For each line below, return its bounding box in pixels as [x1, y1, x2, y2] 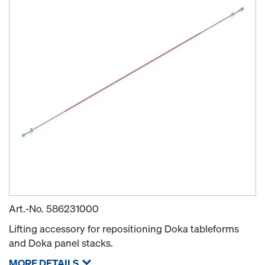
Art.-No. [9, 202, 46, 216]
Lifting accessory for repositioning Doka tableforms [9, 222, 239, 236]
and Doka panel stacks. [9, 236, 113, 250]
